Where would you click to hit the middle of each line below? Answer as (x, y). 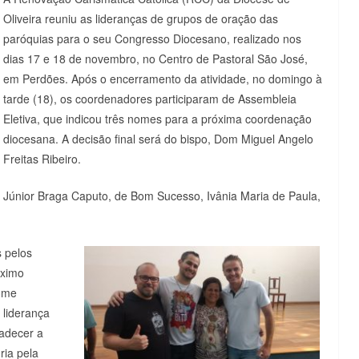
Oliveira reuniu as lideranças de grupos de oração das (141, 18)
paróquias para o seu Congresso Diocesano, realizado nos (152, 38)
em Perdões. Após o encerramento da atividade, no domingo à (163, 78)
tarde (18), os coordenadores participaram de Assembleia (150, 98)
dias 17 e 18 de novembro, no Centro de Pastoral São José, (155, 58)
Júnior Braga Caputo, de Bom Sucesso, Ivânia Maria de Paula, (162, 195)
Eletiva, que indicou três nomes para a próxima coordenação (157, 118)
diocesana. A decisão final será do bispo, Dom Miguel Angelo (158, 138)
